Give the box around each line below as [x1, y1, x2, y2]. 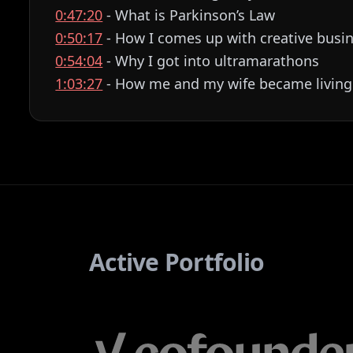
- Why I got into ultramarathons [102, 51, 320, 70]
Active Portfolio [89, 246, 264, 278]
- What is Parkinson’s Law [102, 6, 276, 24]
